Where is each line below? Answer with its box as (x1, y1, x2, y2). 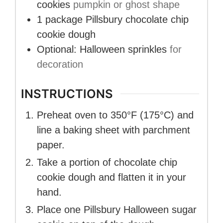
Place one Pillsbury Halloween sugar (37, 204, 197, 215)
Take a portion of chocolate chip (37, 156, 177, 168)
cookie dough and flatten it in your (37, 171, 186, 183)
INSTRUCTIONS (21, 86, 113, 101)
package (45, 14, 83, 25)
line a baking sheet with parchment (37, 124, 190, 135)
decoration (37, 59, 83, 70)
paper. (37, 139, 65, 150)
